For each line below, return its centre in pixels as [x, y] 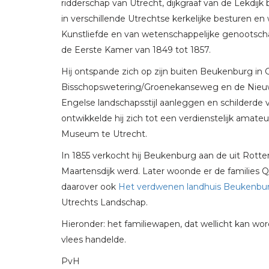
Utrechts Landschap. [104, 203]
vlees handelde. [94, 240]
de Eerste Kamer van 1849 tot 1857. [136, 50]
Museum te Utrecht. [104, 134]
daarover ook [90, 187]
